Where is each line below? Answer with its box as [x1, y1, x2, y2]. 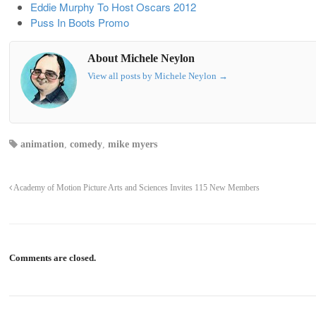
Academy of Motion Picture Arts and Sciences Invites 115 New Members [12, 183, 260, 193]
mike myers [108, 139, 157, 150]
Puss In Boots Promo [30, 14, 129, 30]
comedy [70, 139, 102, 150]
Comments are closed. [9, 253, 96, 264]
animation [20, 139, 64, 150]
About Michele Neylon [87, 51, 195, 64]
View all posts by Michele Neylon [87, 70, 219, 81]
